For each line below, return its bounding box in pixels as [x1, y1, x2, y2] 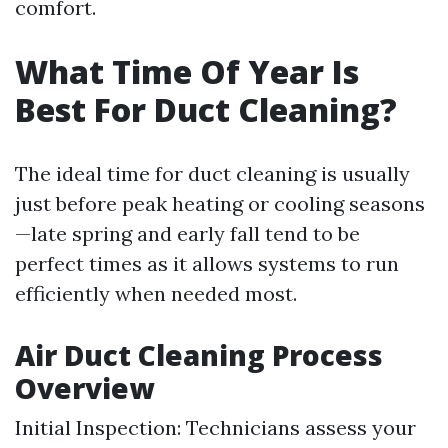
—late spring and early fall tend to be [15, 221, 360, 247]
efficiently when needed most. [15, 281, 297, 307]
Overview [15, 369, 154, 408]
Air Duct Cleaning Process [15, 336, 383, 375]
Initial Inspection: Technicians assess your [15, 415, 416, 441]
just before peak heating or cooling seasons [15, 191, 425, 217]
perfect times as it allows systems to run [15, 251, 399, 277]
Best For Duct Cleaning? [15, 88, 397, 132]
